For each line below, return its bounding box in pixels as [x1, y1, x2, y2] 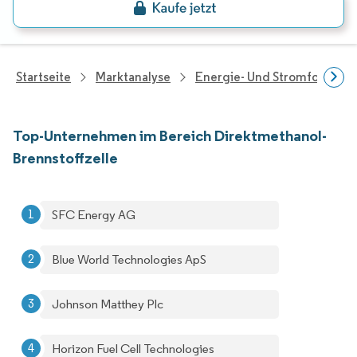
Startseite [16, 69, 71, 84]
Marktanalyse [96, 69, 171, 84]
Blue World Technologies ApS [52, 252, 206, 267]
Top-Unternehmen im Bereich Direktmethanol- [13, 126, 327, 145]
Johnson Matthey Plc [52, 296, 163, 312]
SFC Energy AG [52, 207, 135, 222]
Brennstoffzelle [13, 148, 118, 167]
